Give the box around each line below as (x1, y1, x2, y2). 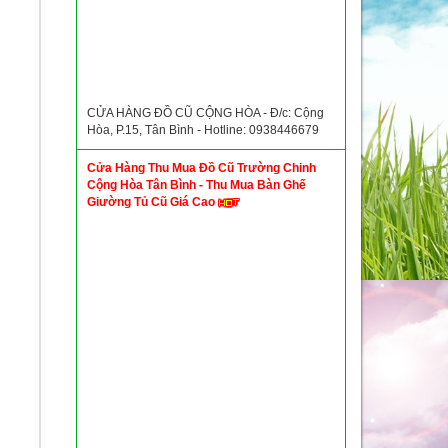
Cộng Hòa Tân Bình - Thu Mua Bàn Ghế (87, 178, 306, 192)
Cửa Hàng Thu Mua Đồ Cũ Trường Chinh (87, 161, 316, 175)
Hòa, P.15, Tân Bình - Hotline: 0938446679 (87, 123, 319, 137)
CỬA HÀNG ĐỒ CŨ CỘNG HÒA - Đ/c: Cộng (87, 106, 324, 120)
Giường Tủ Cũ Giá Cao (87, 195, 218, 209)
